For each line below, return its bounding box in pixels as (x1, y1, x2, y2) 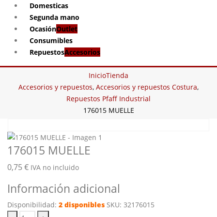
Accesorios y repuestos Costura (96, 82, 197, 92)
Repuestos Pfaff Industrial (66, 94, 151, 103)
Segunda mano (30, 13, 79, 22)
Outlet (56, 24, 77, 33)
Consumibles (30, 36, 73, 45)
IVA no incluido (31, 163, 79, 172)
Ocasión (30, 24, 56, 33)
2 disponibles (59, 200, 105, 210)
